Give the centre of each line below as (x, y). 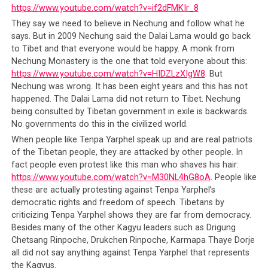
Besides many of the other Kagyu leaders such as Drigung (123, 228)
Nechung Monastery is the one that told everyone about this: (129, 62)
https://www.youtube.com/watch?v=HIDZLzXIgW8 (108, 74)
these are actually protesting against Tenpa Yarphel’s (113, 190)
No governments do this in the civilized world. (99, 124)
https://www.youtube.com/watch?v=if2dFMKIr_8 (105, 8)
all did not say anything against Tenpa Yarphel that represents (130, 253)
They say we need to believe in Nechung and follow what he (128, 24)
